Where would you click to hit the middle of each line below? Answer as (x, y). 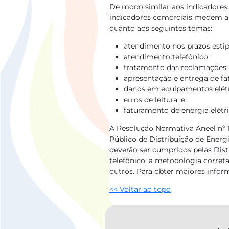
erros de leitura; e (154, 100)
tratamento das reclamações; (176, 67)
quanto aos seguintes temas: (161, 28)
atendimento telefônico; (167, 57)
